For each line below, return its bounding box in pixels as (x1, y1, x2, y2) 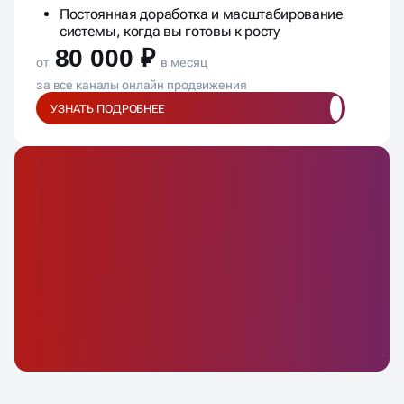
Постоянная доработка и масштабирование (60, 5, 344, 23)
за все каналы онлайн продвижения (36, 78, 247, 93)
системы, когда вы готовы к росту (60, 23, 280, 41)
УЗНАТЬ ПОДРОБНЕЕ (50, 101, 164, 115)
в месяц (158, 55, 207, 70)
